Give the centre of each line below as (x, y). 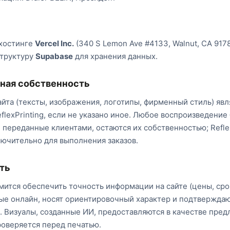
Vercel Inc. (54, 43)
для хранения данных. (115, 56)
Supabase (54, 56)
